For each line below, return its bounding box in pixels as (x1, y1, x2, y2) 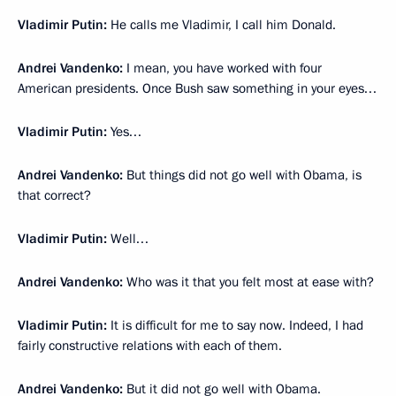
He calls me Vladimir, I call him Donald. (107, 15, 336, 34)
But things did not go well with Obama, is (123, 165, 362, 184)
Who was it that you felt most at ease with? (123, 272, 374, 291)
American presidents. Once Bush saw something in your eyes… (18, 79, 377, 97)
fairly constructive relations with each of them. (18, 336, 282, 354)
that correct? (18, 186, 91, 204)
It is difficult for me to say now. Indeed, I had (110, 316, 363, 334)
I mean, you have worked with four (123, 58, 322, 77)
